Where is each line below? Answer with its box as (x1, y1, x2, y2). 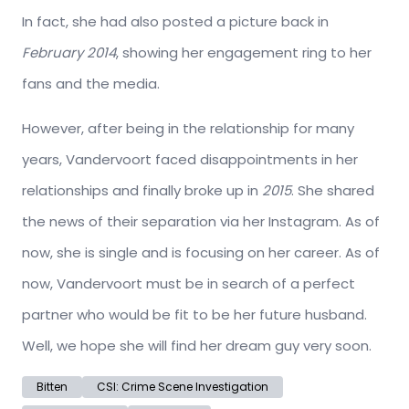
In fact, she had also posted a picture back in (22, 12, 329, 32)
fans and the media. (22, 74, 160, 94)
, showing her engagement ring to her (116, 43, 372, 63)
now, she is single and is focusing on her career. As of (22, 243, 380, 263)
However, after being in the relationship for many (22, 119, 354, 139)
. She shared (291, 181, 374, 201)
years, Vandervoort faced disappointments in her (22, 150, 358, 170)
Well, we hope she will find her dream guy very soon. (22, 336, 372, 356)
